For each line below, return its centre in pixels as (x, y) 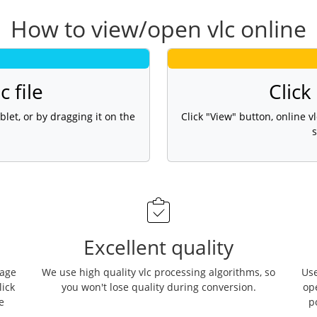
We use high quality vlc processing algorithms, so (158, 272)
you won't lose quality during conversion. (158, 287)
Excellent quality (158, 247)
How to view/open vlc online (158, 29)
